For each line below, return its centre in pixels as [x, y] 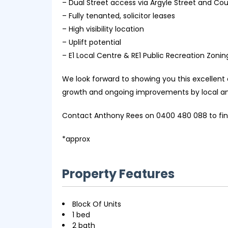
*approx [76, 139]
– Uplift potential [92, 42]
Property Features [118, 174]
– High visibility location [103, 29]
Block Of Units [97, 204]
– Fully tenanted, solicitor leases [119, 16]
